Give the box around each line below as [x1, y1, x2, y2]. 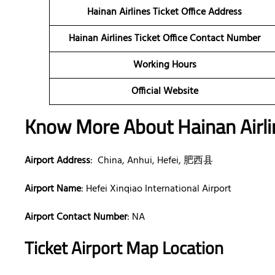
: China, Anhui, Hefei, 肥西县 [90, 153, 213, 169]
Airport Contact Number [25, 209, 127, 226]
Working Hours [133, 57, 196, 74]
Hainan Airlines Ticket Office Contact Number [69, 31, 260, 47]
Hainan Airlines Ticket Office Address [87, 4, 242, 21]
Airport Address [25, 153, 90, 169]
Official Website [131, 83, 198, 100]
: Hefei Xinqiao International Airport [81, 181, 231, 198]
